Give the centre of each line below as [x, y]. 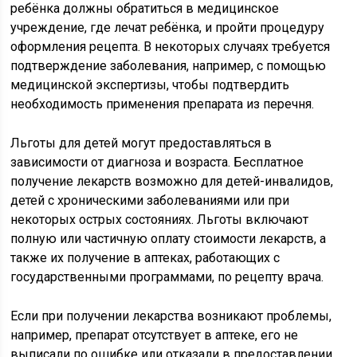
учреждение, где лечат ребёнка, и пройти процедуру [168, 27]
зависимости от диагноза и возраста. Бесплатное [157, 162]
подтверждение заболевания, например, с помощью [169, 66]
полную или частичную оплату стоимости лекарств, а [169, 239]
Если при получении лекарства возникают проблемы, [171, 316]
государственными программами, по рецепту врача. [167, 277]
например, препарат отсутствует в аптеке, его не [155, 335]
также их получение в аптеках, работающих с [145, 258]
